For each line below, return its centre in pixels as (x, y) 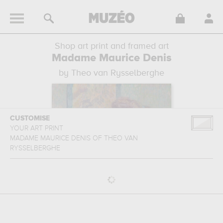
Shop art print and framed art (111, 46)
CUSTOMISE (30, 118)
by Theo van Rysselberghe (111, 73)
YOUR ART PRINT (38, 128)
